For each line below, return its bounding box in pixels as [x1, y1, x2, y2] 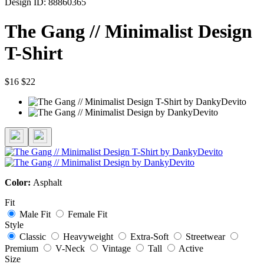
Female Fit [68, 209, 107, 220]
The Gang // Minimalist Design [5, 20, 252, 42]
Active [179, 243, 203, 254]
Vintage [102, 243, 131, 254]
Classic [19, 232, 46, 242]
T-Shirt [5, 42, 63, 64]
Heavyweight [63, 232, 113, 242]
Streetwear [186, 232, 225, 242]
